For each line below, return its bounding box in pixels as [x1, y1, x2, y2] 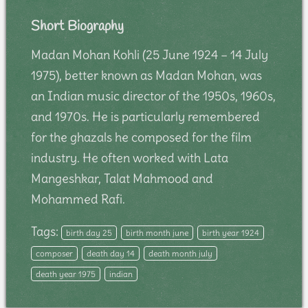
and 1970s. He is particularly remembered [30, 108, 260, 124]
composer [35, 247, 73, 258]
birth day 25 [65, 227, 112, 238]
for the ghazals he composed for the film [30, 129, 252, 145]
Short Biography [30, 16, 124, 36]
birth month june [125, 227, 188, 238]
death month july [148, 247, 212, 258]
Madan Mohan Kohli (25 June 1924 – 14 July [30, 46, 268, 63]
